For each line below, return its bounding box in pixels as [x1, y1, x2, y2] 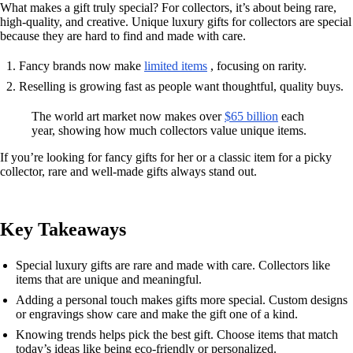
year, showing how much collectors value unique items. [32, 124, 307, 137]
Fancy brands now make [19, 59, 144, 72]
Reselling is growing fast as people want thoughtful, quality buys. [19, 80, 344, 93]
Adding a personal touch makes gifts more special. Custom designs [16, 293, 347, 307]
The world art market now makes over [32, 110, 225, 123]
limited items [144, 59, 207, 72]
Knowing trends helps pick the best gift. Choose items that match [16, 328, 338, 341]
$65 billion [225, 110, 278, 123]
